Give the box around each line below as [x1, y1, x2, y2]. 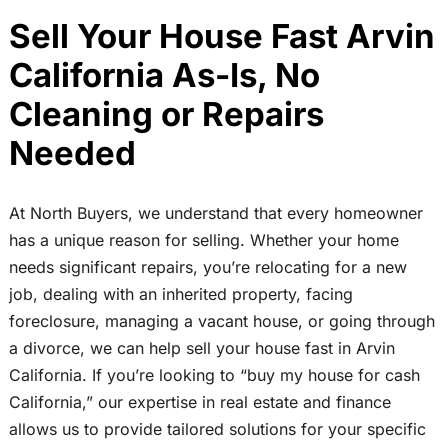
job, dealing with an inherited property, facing [8, 284, 353, 305]
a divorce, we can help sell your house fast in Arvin [8, 338, 395, 359]
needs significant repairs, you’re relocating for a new [8, 257, 407, 278]
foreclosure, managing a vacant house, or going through [8, 311, 435, 332]
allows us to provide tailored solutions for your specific [8, 419, 426, 440]
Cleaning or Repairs [8, 93, 324, 134]
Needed [8, 132, 136, 173]
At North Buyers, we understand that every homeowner [8, 203, 423, 224]
